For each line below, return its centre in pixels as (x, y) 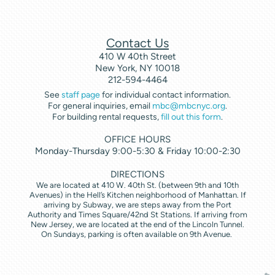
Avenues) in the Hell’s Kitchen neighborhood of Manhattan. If (137, 195)
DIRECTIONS (137, 174)
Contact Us (137, 43)
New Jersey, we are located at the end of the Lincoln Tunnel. (137, 224)
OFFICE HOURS (137, 139)
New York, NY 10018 (137, 68)
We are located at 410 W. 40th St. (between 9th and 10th (137, 185)
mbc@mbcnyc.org (189, 106)
